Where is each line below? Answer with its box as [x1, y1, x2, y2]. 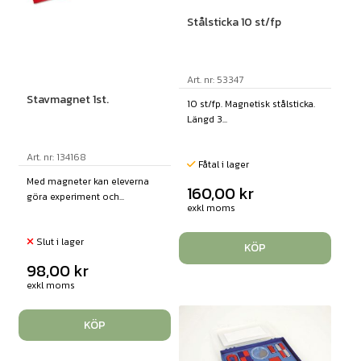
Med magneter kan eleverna [26, 174, 149, 189]
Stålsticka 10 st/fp [186, 14, 281, 31]
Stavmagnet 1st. [26, 91, 109, 109]
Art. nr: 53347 [186, 73, 243, 88]
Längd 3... [186, 112, 227, 127]
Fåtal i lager [195, 157, 249, 172]
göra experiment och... [26, 189, 124, 205]
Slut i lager [33, 234, 84, 250]
